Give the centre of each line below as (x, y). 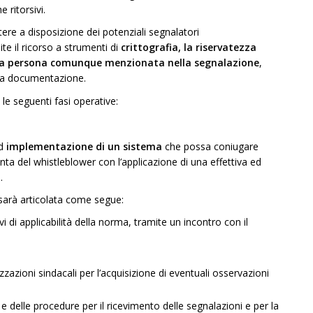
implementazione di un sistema (84, 146)
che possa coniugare (210, 146)
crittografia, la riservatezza (189, 47)
